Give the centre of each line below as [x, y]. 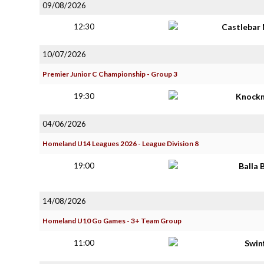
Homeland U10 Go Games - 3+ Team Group [112, 221]
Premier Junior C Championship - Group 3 [110, 74]
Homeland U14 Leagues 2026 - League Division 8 [121, 143]
